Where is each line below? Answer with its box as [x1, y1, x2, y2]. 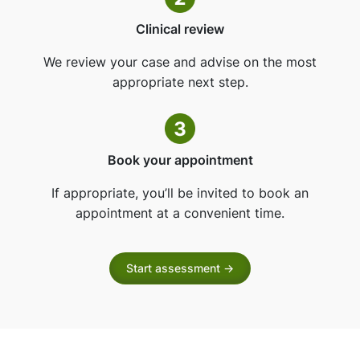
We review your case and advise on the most [43, 54, 317, 71]
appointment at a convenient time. [76, 205, 284, 222]
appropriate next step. [112, 74, 248, 91]
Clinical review [136, 21, 224, 38]
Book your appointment [107, 152, 253, 169]
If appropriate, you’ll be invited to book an [51, 185, 309, 202]
